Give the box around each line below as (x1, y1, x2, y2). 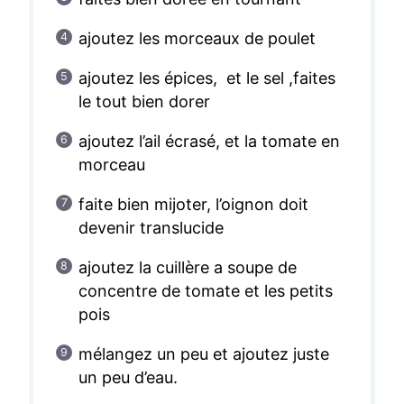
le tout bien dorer (78, 92, 210, 112)
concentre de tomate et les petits (78, 281, 334, 301)
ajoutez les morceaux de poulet (78, 29, 317, 49)
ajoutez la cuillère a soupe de (78, 258, 298, 278)
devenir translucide (78, 218, 224, 238)
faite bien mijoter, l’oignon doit (78, 195, 309, 215)
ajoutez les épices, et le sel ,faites (78, 69, 336, 88)
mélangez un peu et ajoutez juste (78, 344, 330, 364)
